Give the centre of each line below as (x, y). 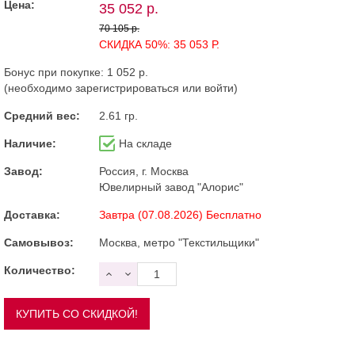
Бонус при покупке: (55, 72)
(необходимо (40, 88)
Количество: (40, 270)
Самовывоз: (39, 242)
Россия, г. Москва (144, 171)
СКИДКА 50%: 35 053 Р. (159, 44)
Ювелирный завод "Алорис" (171, 187)
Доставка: (32, 214)
